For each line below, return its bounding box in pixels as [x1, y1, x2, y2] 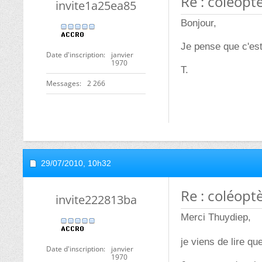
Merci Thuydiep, [181, 211, 251, 223]
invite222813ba [55, 191, 137, 208]
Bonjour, [181, 17, 216, 29]
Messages [46, 78, 80, 88]
